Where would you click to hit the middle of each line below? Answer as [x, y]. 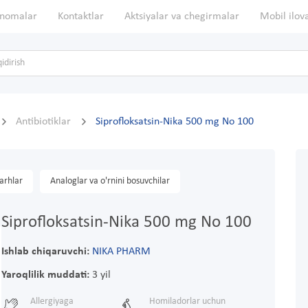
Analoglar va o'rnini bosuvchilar [110, 181]
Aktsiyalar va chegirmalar [182, 16]
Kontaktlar [81, 16]
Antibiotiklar [45, 122]
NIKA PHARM [121, 252]
